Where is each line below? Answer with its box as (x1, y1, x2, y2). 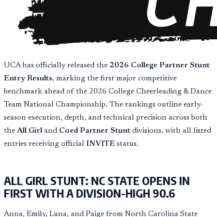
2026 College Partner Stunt (109, 61, 210, 69)
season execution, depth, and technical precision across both (4, 113, 207, 122)
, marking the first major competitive (52, 74, 177, 82)
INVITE (86, 139, 115, 148)
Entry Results (4, 74, 52, 82)
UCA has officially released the (4, 61, 109, 69)
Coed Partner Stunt (59, 126, 130, 135)
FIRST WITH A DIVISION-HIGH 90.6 (4, 185, 175, 200)
